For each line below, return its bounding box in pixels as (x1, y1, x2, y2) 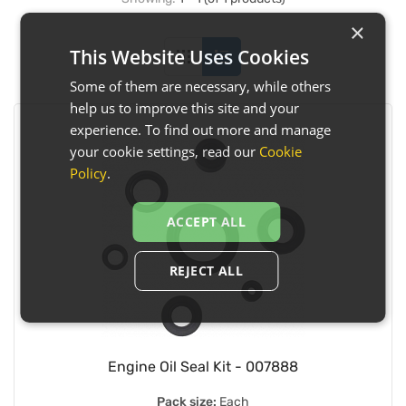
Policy (70, 164, 108, 182)
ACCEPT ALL (167, 213, 246, 230)
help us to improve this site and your (70, 99, 300, 117)
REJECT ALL (169, 262, 243, 279)
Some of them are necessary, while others (70, 77, 332, 95)
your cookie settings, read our (70, 142, 260, 160)
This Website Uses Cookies (70, 44, 310, 70)
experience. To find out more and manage (70, 121, 332, 139)
